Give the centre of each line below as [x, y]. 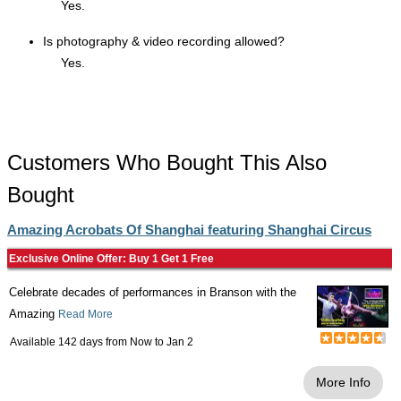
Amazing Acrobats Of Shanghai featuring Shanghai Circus [189, 229]
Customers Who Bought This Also [167, 162]
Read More [85, 314]
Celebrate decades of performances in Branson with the [153, 292]
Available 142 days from [70, 341]
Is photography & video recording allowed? [164, 41]
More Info [343, 382]
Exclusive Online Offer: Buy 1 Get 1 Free [111, 258]
